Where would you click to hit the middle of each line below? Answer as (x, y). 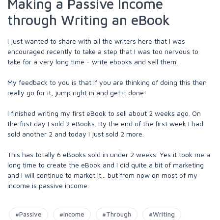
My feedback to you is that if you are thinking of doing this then (107, 82)
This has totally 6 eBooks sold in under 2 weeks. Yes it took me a (109, 154)
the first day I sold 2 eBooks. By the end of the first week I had (105, 124)
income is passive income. (48, 185)
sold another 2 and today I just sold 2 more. (76, 134)
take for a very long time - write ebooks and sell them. (93, 62)
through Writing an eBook (89, 20)
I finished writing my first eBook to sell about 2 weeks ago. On (104, 113)
